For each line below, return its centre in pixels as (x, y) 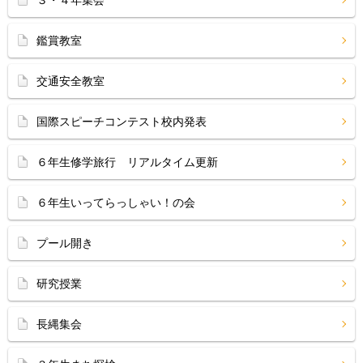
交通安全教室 (70, 81)
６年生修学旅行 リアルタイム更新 (127, 162)
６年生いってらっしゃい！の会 (116, 203)
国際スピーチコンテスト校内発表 (122, 122)
